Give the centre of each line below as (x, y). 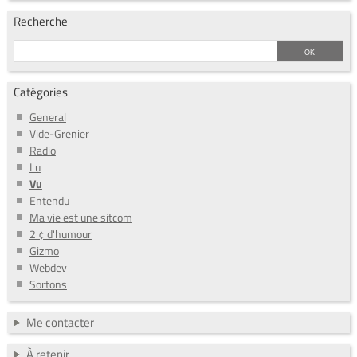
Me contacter (60, 322)
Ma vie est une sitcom (80, 217)
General (47, 116)
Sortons (48, 284)
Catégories (40, 92)
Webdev (48, 267)
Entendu (49, 200)
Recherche (40, 21)
